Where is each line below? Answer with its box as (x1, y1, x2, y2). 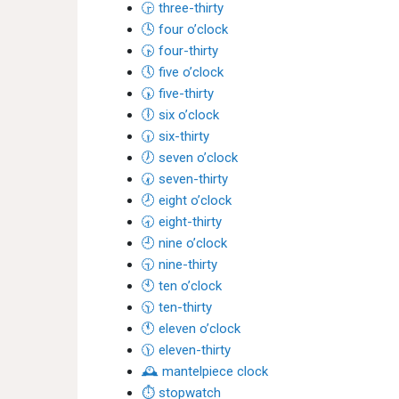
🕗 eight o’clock (142, 192, 232, 208)
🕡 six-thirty (142, 128, 209, 144)
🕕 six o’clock (142, 107, 219, 123)
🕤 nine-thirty (142, 256, 217, 273)
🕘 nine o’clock (142, 235, 227, 251)
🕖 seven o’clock (142, 150, 238, 166)
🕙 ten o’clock (142, 278, 222, 294)
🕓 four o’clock (142, 21, 228, 37)
